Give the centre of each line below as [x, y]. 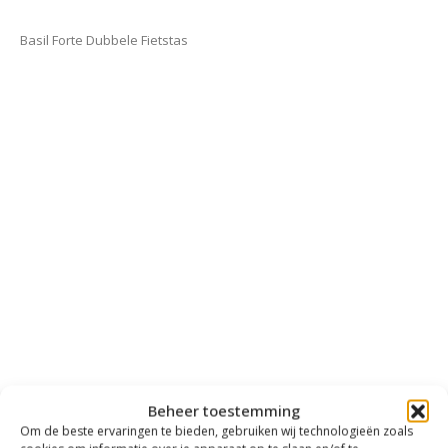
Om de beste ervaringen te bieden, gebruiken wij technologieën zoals [216, 430]
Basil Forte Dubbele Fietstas [104, 39]
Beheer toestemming [224, 410]
